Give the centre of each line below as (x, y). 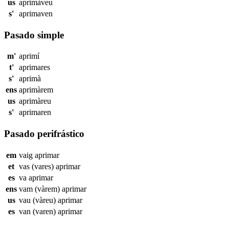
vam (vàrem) (40, 189)
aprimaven (36, 13)
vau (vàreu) (38, 200)
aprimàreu (35, 101)
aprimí (29, 56)
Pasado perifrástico (44, 133)
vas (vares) (37, 166)
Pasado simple (34, 35)
